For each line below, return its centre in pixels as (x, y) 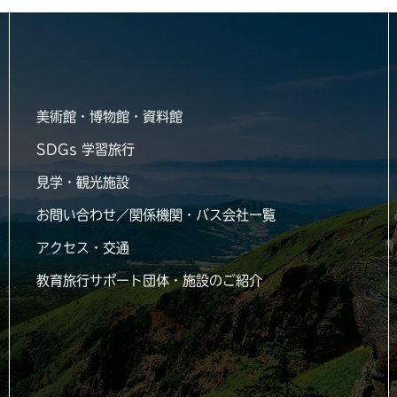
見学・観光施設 (83, 182)
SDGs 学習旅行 (86, 149)
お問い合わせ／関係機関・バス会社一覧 (156, 215)
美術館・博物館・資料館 (109, 117)
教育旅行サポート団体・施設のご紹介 (149, 280)
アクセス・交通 (83, 248)
